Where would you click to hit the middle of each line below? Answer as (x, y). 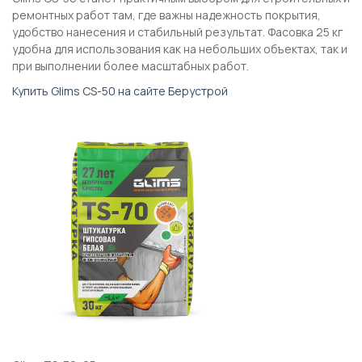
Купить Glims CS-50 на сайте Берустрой (120, 90)
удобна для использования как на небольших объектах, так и (180, 48)
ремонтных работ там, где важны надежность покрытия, (166, 15)
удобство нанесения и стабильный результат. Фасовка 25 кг (177, 32)
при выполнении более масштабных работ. (130, 65)
